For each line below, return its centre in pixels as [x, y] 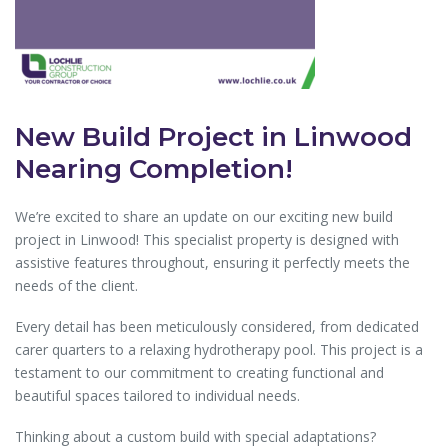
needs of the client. [76, 285]
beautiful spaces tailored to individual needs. [157, 396]
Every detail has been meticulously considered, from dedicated [217, 327]
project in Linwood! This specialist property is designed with [207, 239]
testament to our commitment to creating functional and [199, 373]
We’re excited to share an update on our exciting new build [204, 216]
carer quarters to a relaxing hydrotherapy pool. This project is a [219, 350]
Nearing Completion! [154, 169]
